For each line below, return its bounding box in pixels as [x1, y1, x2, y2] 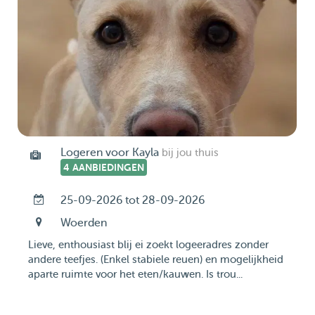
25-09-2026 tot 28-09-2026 [60, 194, 205, 207]
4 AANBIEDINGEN [63, 162, 144, 173]
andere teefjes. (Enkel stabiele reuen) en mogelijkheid [28, 254, 283, 266]
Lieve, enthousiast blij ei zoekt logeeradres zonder [28, 239, 269, 251]
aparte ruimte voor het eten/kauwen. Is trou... [28, 269, 243, 281]
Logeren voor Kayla [60, 146, 159, 159]
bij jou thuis [161, 147, 219, 159]
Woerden [60, 217, 107, 229]
